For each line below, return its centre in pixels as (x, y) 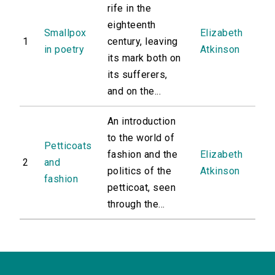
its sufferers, (137, 75)
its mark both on (144, 58)
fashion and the (143, 155)
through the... (136, 204)
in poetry (64, 50)
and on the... (134, 91)
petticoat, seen (142, 188)
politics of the (140, 171)
